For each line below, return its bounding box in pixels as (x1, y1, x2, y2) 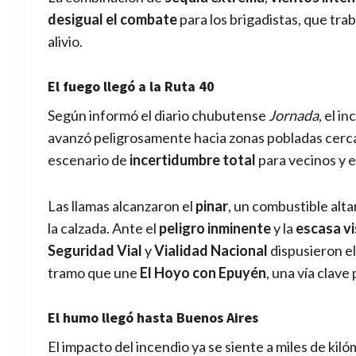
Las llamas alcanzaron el (48, 196, 195, 215)
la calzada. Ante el (48, 219, 159, 237)
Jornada (269, 106, 319, 124)
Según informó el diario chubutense (48, 106, 269, 124)
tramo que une (48, 263, 140, 281)
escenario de (48, 150, 130, 168)
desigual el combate (48, 10, 177, 28)
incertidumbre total (130, 150, 256, 168)
